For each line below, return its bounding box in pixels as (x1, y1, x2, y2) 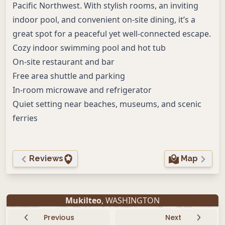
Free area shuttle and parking (13, 70, 125, 81)
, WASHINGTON (101, 195, 160, 206)
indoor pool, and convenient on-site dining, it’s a (13, 14, 195, 25)
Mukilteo (65, 195, 101, 206)
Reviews (29, 154, 63, 163)
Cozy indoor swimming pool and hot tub (13, 42, 166, 53)
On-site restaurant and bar (13, 56, 115, 67)
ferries (13, 113, 38, 124)
